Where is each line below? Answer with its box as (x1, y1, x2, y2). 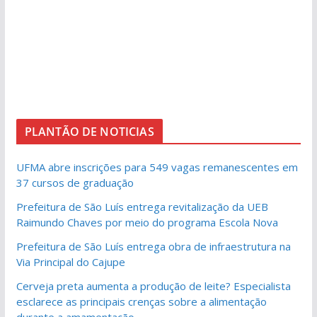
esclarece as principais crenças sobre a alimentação (16, 294, 267, 309)
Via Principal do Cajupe (16, 254, 125, 269)
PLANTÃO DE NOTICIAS (24, 123, 154, 139)
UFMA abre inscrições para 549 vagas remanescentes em (16, 159, 298, 174)
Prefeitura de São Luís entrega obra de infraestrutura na (16, 238, 291, 253)
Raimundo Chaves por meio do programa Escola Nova (16, 214, 278, 229)
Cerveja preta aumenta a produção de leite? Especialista (16, 278, 291, 293)
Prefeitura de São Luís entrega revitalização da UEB (16, 199, 268, 214)
